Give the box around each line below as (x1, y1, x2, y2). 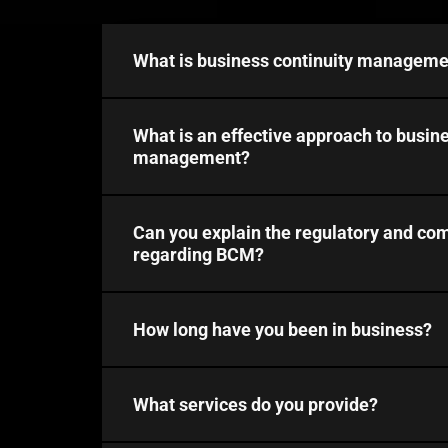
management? (133, 146, 250, 168)
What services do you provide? (133, 393, 378, 415)
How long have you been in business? (133, 318, 432, 340)
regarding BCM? (133, 243, 264, 265)
